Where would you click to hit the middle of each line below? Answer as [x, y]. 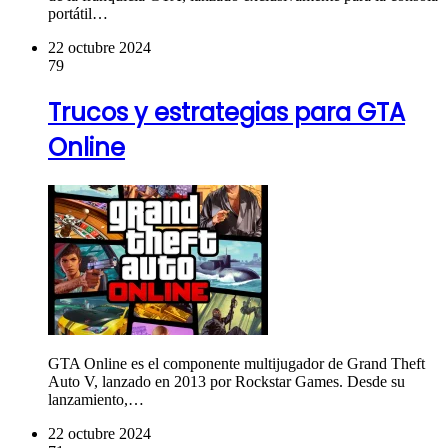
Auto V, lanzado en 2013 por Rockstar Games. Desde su [226, 381]
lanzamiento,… [96, 399]
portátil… [78, 13]
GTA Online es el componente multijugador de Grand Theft [236, 363]
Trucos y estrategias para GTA [226, 112]
